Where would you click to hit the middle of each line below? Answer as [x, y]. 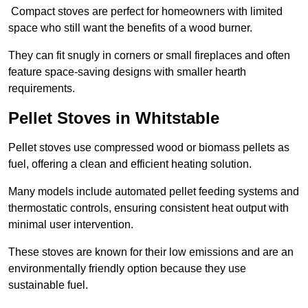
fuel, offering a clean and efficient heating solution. [131, 164]
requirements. [42, 89]
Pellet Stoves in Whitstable [114, 118]
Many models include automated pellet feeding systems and [154, 192]
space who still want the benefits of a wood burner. [132, 28]
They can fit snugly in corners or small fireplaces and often [149, 56]
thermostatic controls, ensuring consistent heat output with [148, 208]
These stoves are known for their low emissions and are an [151, 252]
